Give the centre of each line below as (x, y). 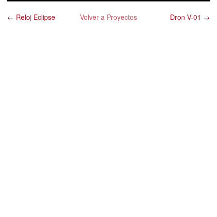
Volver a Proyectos (108, 17)
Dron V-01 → (190, 17)
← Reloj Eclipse (31, 17)
